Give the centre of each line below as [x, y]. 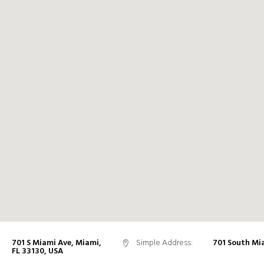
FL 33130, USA [37, 251]
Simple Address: [164, 243]
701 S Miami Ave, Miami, [57, 243]
